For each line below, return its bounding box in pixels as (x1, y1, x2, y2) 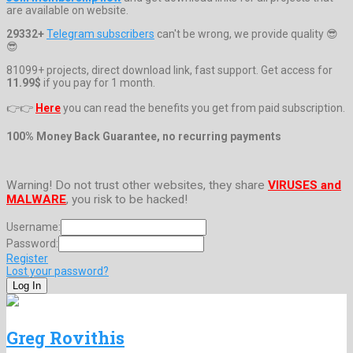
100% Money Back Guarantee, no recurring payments (6, 129, 281, 143)
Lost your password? (6, 264, 109, 277)
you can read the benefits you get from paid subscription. (61, 101, 345, 114)
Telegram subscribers (46, 27, 154, 40)
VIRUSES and (268, 178, 341, 193)
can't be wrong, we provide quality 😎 (154, 27, 338, 40)
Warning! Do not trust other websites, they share (6, 178, 268, 193)
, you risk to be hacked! (66, 192, 188, 207)
